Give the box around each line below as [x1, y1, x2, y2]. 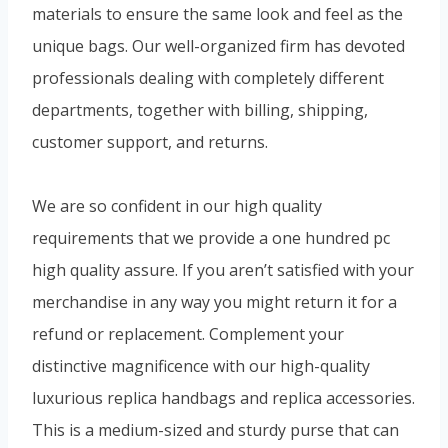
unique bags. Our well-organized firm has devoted [32, 34, 405, 57]
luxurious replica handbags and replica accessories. [32, 386, 415, 409]
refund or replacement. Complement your [32, 322, 344, 345]
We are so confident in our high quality [32, 194, 322, 217]
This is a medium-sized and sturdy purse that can [32, 418, 399, 441]
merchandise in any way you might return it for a [32, 290, 397, 313]
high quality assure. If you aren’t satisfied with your [32, 258, 414, 281]
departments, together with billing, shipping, [32, 98, 368, 121]
